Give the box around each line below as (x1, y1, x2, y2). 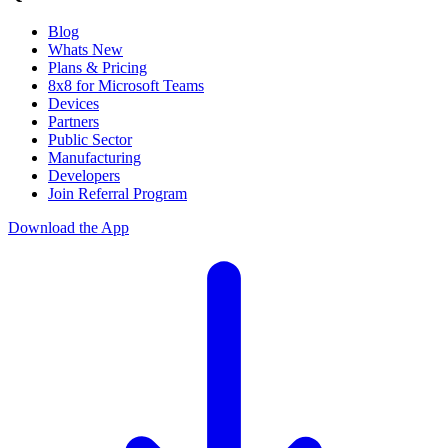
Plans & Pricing (48, 59, 147, 76)
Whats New (48, 41, 123, 58)
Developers (48, 167, 120, 184)
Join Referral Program (48, 185, 187, 202)
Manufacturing (48, 149, 141, 166)
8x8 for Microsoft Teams (48, 77, 204, 94)
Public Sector (48, 131, 132, 148)
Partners (48, 113, 99, 130)
